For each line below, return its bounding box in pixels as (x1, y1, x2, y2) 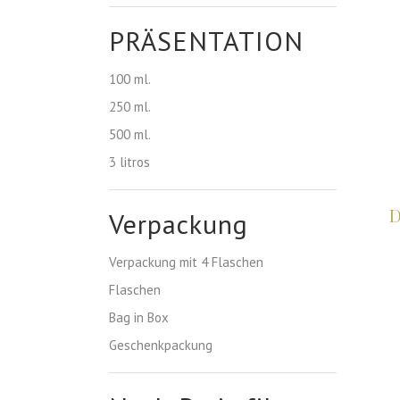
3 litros (109, 154, 150, 171)
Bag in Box (109, 309, 169, 326)
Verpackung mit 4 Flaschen (109, 254, 263, 271)
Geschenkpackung (109, 337, 212, 354)
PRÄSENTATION (109, 23, 304, 58)
